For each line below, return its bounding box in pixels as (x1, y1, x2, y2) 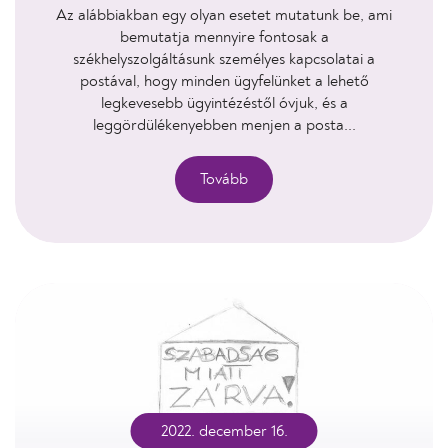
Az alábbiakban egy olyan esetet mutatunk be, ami (56, 7, 392, 23)
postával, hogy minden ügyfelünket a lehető (79, 73, 369, 89)
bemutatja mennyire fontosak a (119, 29, 329, 45)
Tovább (200, 171, 248, 187)
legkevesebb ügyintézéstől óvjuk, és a (100, 95, 348, 111)
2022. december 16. (160, 423, 288, 439)
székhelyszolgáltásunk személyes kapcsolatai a (73, 51, 375, 67)
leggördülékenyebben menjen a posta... (92, 117, 356, 133)
